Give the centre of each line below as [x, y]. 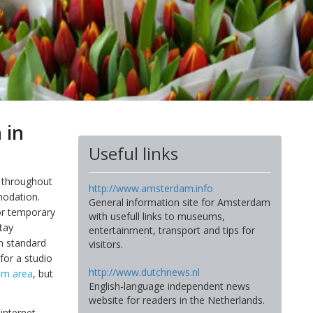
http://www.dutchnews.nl [144, 272]
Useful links [133, 153]
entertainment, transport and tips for [172, 230]
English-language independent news [169, 286]
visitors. [105, 244]
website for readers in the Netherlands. [176, 300]
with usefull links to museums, [156, 216]
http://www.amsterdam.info [151, 188]
